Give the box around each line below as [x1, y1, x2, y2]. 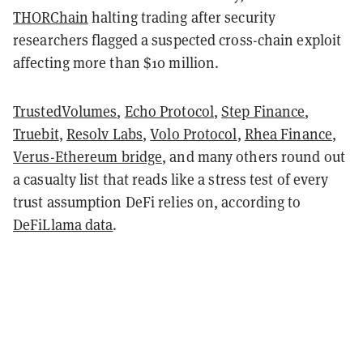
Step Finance [221, 101, 305, 121]
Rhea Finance [244, 124, 332, 143]
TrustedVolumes [13, 101, 117, 121]
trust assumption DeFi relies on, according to [13, 192, 301, 211]
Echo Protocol [124, 101, 214, 121]
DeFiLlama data [13, 215, 113, 234]
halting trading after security [88, 7, 276, 27]
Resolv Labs [66, 124, 143, 143]
